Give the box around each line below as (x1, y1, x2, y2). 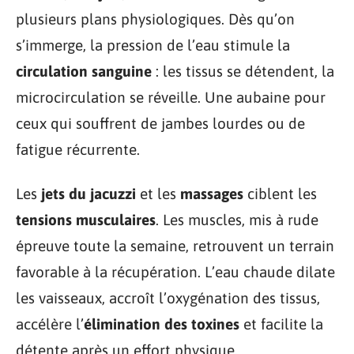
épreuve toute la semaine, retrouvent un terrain (16, 236, 334, 254)
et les (136, 184, 180, 202)
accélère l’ (16, 314, 84, 333)
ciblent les (243, 184, 317, 202)
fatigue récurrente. (16, 141, 140, 158)
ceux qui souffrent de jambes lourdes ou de (16, 115, 305, 132)
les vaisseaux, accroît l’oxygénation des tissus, (16, 288, 320, 307)
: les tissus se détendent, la (152, 62, 334, 80)
